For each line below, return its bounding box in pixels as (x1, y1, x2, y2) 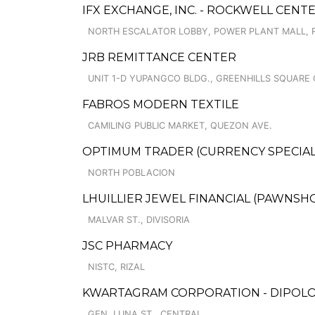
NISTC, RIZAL (88, 262, 145, 272)
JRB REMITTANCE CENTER (82, 51, 236, 64)
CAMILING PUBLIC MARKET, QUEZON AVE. (88, 120, 272, 131)
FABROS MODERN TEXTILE (82, 98, 239, 111)
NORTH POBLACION (88, 167, 175, 178)
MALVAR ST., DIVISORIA (88, 214, 190, 225)
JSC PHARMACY (82, 239, 172, 252)
